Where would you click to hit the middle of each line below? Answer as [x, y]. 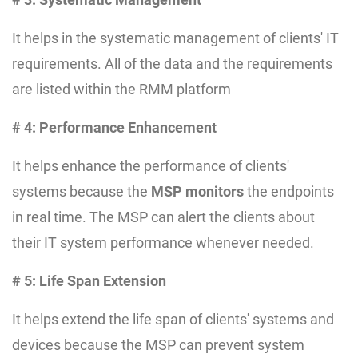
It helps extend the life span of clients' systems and [173, 319]
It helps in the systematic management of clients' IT [175, 38]
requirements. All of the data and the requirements [172, 63]
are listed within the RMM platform [121, 89]
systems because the [82, 191]
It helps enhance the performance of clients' [151, 165]
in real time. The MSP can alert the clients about [163, 217]
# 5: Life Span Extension [89, 280]
